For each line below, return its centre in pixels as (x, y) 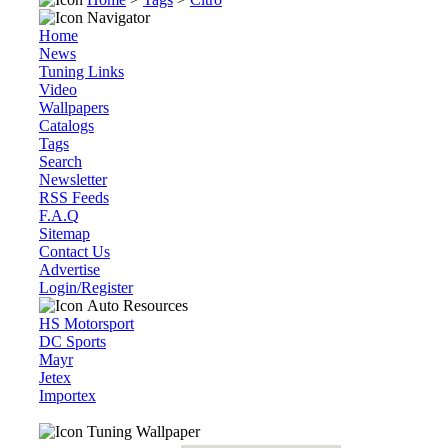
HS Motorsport (86, 323)
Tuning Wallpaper (141, 431)
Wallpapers (74, 107)
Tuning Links (81, 71)
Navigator (116, 17)
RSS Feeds (74, 197)
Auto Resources (135, 305)
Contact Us (74, 251)
